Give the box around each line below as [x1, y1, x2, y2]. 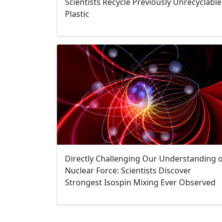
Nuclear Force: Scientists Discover [65, 165, 191, 176]
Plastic [65, 8, 89, 19]
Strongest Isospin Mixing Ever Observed [65, 176, 216, 188]
